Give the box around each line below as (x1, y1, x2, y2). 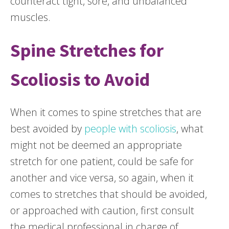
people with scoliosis (84, 121, 176, 135)
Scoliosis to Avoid (10, 67, 150, 91)
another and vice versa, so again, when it (10, 170, 194, 185)
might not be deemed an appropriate (10, 138, 182, 152)
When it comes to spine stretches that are (10, 105, 201, 119)
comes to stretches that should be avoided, (10, 187, 207, 201)
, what (176, 121, 203, 135)
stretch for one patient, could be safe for (10, 154, 194, 168)
